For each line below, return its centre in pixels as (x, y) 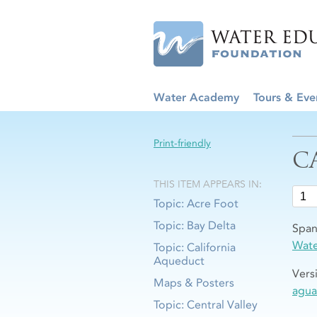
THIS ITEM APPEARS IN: (208, 184)
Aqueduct (179, 261)
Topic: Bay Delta (195, 225)
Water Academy (196, 97)
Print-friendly (182, 143)
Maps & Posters (194, 283)
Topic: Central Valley (206, 305)
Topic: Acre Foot (196, 203)
